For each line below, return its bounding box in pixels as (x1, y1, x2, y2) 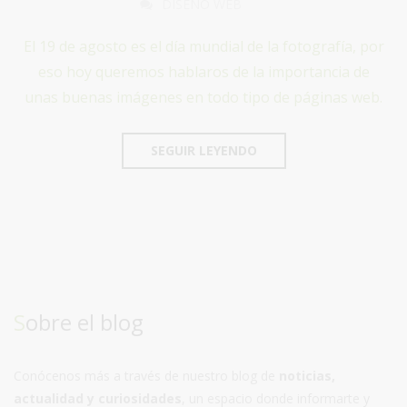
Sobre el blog (25, 306, 144, 337)
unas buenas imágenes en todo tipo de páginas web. (25, 86, 382, 107)
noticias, (279, 366, 335, 384)
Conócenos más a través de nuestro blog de (14, 366, 279, 384)
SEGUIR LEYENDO (150, 141, 257, 159)
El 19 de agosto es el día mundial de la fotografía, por (23, 35, 384, 56)
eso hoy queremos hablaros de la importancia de (37, 61, 370, 82)
